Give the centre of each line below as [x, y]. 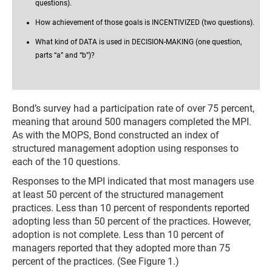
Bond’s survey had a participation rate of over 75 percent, [133, 108]
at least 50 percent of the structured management [118, 195]
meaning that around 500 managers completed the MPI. [132, 122]
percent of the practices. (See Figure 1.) [96, 261]
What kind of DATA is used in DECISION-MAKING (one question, [138, 42]
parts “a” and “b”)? [65, 55]
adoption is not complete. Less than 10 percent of [118, 235]
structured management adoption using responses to [125, 148]
